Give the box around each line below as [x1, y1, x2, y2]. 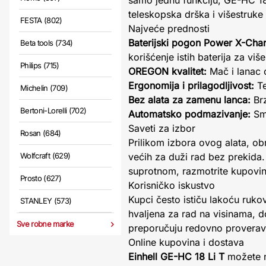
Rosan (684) [20, 128, 61, 138]
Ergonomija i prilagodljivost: [128, 80, 254, 91]
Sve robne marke [17, 219, 74, 229]
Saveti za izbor [128, 122, 195, 134]
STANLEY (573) [20, 196, 72, 205]
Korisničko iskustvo [128, 179, 215, 191]
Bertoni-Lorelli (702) [20, 106, 87, 115]
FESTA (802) [20, 15, 62, 25]
